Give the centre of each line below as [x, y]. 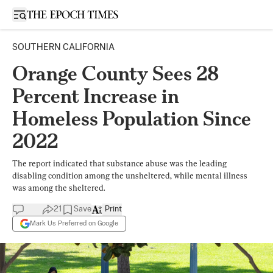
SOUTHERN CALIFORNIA [63, 47]
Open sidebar [45, 14]
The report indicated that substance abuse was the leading [119, 163]
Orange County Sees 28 [115, 73]
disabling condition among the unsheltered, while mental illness [130, 175]
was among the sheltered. [58, 188]
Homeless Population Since [132, 119]
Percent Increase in [96, 96]
